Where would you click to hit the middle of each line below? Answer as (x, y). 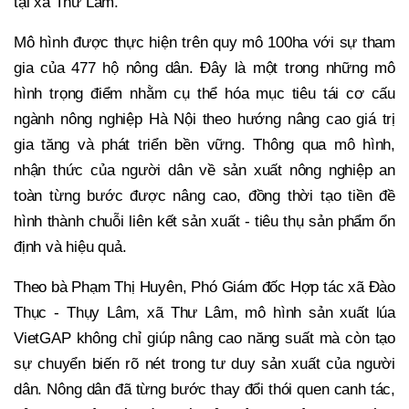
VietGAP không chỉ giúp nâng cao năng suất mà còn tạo (204, 339)
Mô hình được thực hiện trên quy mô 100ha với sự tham (204, 43)
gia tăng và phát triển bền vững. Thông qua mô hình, (204, 145)
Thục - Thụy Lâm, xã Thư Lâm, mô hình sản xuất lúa (204, 313)
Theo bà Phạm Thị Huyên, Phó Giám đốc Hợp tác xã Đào (204, 288)
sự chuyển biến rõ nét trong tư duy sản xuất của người (204, 364)
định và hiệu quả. (70, 247)
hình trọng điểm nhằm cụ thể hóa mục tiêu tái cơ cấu (204, 94)
